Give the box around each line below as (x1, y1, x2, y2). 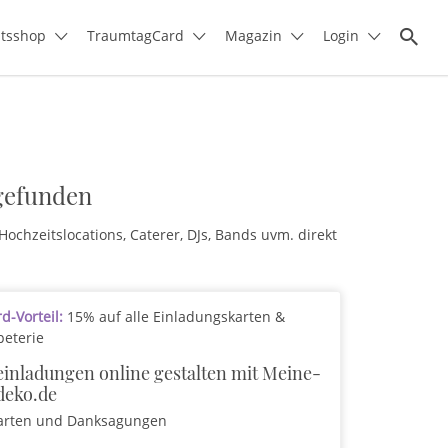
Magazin (225, 26, 282, 45)
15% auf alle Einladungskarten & (63, 307, 286, 326)
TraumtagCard (87, 26, 184, 45)
